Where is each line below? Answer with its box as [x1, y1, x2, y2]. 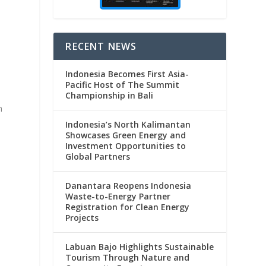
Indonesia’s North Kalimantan [65, 119, 191, 131]
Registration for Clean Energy [65, 201, 190, 213]
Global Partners [65, 151, 131, 163]
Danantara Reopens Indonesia [65, 180, 192, 192]
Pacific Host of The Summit [65, 79, 180, 91]
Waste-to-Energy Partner [65, 191, 171, 202]
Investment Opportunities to [65, 140, 186, 152]
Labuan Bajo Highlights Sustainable [65, 241, 214, 253]
